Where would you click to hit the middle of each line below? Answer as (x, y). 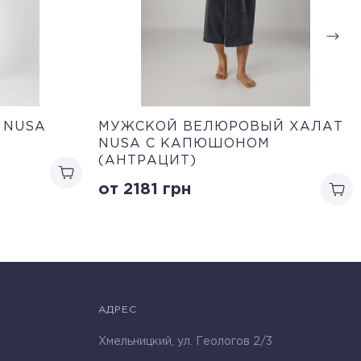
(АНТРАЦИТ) (147, 160)
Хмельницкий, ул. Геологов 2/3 (185, 342)
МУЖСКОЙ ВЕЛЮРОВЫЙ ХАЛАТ (221, 127)
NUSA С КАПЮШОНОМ (184, 143)
